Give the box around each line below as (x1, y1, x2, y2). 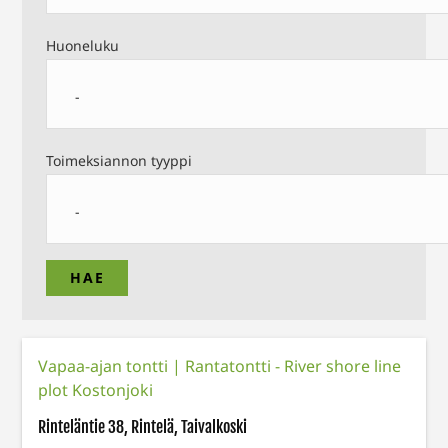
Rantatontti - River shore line (185, 355, 402, 378)
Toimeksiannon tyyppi (46, 151, 193, 171)
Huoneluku (46, 36, 120, 56)
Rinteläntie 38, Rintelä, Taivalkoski (38, 417, 248, 438)
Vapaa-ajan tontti (38, 355, 173, 378)
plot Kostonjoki (38, 379, 154, 402)
